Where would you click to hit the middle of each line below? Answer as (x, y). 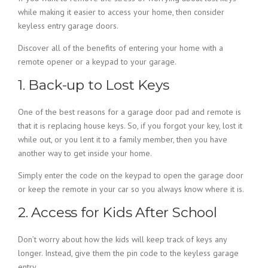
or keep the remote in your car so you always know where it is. (131, 189)
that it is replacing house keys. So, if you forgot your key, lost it (130, 126)
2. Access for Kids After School (118, 212)
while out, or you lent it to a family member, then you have (123, 139)
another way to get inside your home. (85, 153)
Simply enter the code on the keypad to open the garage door (131, 175)
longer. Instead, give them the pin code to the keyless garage (128, 253)
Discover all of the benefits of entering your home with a (121, 48)
